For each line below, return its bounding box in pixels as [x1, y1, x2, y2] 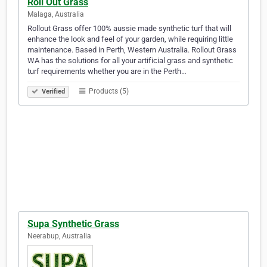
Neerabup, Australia [27, 232, 91, 241]
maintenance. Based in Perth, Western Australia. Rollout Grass [27, 45, 237, 55]
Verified [40, 88, 65, 96]
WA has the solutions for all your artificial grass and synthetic [27, 56, 233, 66]
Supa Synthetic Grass [27, 218, 119, 230]
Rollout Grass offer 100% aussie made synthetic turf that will [27, 24, 231, 33]
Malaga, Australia [27, 10, 84, 19]
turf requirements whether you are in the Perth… [27, 67, 187, 76]
